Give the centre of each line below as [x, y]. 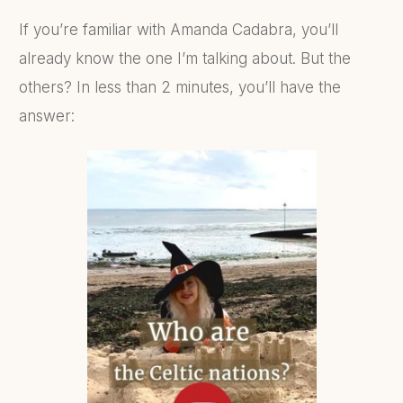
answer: [47, 116]
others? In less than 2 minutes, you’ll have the [180, 87]
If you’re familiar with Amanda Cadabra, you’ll [179, 29]
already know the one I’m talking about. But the [185, 58]
